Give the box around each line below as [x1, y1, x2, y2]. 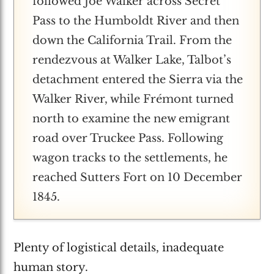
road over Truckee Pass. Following [32, 131, 224, 145]
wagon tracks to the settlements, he [32, 150, 228, 165]
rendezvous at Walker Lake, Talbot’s [32, 53, 232, 67]
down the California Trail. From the [32, 33, 232, 47]
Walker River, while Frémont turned [32, 92, 234, 106]
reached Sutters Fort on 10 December [32, 170, 243, 184]
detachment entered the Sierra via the [32, 72, 243, 86]
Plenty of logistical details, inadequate [13, 240, 224, 254]
